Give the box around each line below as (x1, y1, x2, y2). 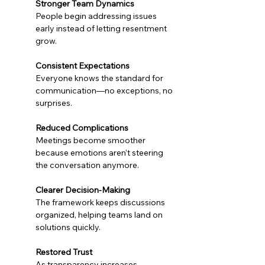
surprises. (35, 98, 72, 108)
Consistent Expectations (35, 60, 130, 71)
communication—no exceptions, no (35, 85, 174, 96)
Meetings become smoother (35, 135, 147, 146)
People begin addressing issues (35, 11, 159, 21)
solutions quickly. (35, 222, 101, 232)
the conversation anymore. (35, 160, 139, 170)
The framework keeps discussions (35, 197, 167, 208)
